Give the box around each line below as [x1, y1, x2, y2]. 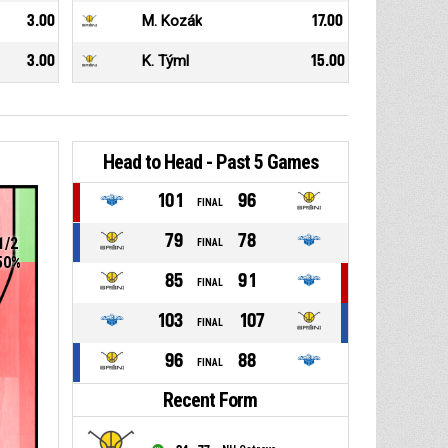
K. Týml [141, 52, 189, 71]
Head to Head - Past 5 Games [102, 150, 318, 175]
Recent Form [163, 388, 258, 413]
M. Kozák [141, 12, 202, 31]
